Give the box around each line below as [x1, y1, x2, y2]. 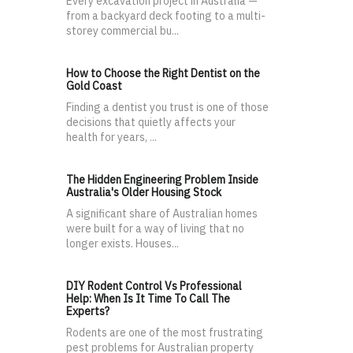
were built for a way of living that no [66, 221, 244, 236]
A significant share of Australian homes [66, 206, 258, 221]
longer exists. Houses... [66, 236, 179, 251]
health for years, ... [66, 130, 157, 145]
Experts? [66, 304, 110, 319]
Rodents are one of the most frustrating [66, 325, 263, 340]
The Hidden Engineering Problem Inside [66, 173, 258, 188]
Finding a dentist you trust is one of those [66, 100, 269, 115]
